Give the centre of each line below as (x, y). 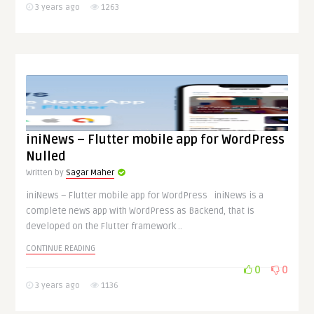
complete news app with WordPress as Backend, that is (141, 211)
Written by (46, 173)
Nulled (46, 156)
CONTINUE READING (61, 248)
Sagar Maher (90, 173)
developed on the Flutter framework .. (104, 226)
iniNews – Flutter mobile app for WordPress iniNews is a (145, 196)
